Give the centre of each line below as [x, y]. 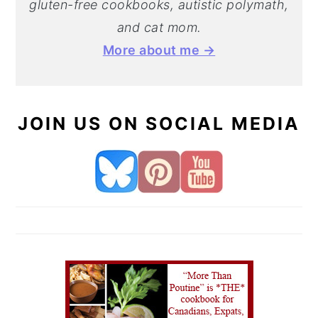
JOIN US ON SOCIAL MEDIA [159, 123]
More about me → [159, 50]
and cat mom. [159, 27]
